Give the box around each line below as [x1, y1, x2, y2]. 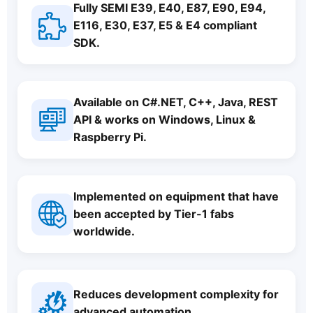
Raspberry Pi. [73, 130, 147, 144]
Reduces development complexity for [73, 287, 279, 301]
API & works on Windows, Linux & [73, 112, 256, 126]
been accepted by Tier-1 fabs [73, 207, 234, 221]
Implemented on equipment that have [73, 189, 279, 203]
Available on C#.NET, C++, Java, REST [73, 95, 278, 109]
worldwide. [73, 224, 135, 238]
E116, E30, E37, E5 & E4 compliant [73, 18, 257, 32]
